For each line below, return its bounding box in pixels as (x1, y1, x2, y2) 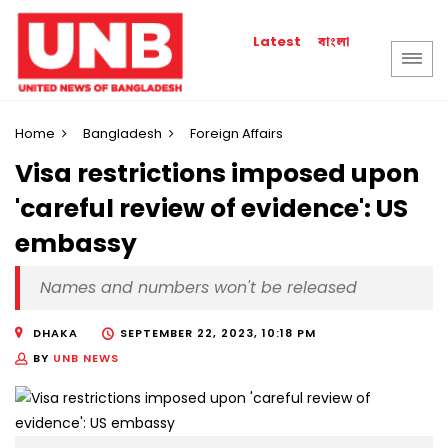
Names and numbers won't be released (40, 276, 357, 300)
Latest (253, 32, 302, 51)
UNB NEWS (53, 350, 119, 367)
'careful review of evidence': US (15, 191, 408, 227)
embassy (15, 226, 137, 262)
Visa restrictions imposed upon (15, 156, 419, 192)
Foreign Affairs (190, 124, 283, 143)
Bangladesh (83, 124, 162, 143)
